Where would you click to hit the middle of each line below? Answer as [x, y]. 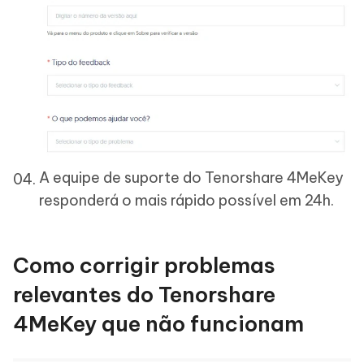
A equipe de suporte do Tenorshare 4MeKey [191, 177]
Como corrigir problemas [144, 265]
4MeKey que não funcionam [158, 323]
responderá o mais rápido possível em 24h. [186, 200]
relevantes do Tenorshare [144, 294]
